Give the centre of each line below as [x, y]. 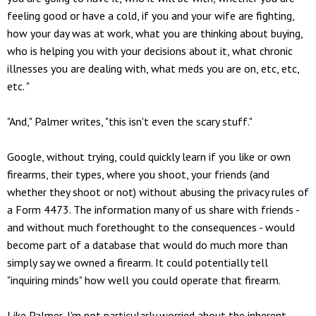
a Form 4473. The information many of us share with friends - [153, 209]
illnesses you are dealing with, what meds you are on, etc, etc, [153, 68]
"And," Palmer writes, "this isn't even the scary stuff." [130, 121]
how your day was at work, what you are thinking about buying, [155, 33]
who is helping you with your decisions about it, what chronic [150, 50]
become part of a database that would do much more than [147, 244]
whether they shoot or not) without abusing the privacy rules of [158, 192]
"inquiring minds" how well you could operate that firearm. [144, 280]
